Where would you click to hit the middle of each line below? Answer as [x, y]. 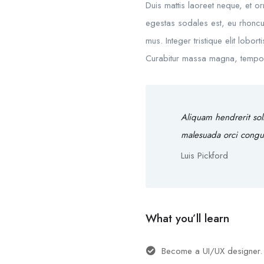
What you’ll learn [187, 219]
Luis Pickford [204, 156]
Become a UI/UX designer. [212, 251]
